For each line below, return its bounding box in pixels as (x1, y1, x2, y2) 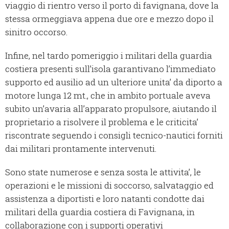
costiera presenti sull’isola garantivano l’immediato (5, 63, 216, 75)
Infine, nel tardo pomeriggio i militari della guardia (5, 50, 212, 62)
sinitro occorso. (5, 26, 67, 38)
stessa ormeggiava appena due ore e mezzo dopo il (5, 13, 214, 25)
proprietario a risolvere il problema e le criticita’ (5, 116, 198, 128)
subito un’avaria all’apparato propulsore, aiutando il (5, 103, 217, 115)
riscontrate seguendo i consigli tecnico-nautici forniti (5, 129, 223, 142)
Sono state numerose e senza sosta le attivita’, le (5, 166, 201, 178)
